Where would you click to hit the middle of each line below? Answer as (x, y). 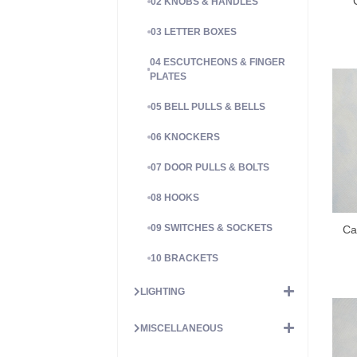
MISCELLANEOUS (182, 328)
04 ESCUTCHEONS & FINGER (218, 62)
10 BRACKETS (184, 258)
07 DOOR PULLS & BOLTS (210, 167)
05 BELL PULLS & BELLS (208, 106)
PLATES (169, 76)
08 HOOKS (175, 197)
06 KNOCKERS (185, 137)
